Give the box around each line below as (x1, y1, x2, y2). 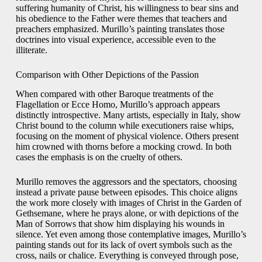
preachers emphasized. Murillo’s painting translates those (15, 24, 225, 35)
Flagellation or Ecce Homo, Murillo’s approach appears (15, 99, 220, 110)
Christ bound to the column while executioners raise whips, (15, 120, 234, 131)
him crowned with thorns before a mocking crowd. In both (15, 142, 232, 152)
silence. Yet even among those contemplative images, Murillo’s (15, 229, 246, 240)
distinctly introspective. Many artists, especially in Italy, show (15, 110, 241, 120)
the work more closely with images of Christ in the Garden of (15, 198, 242, 208)
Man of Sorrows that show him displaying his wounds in (15, 219, 225, 229)
